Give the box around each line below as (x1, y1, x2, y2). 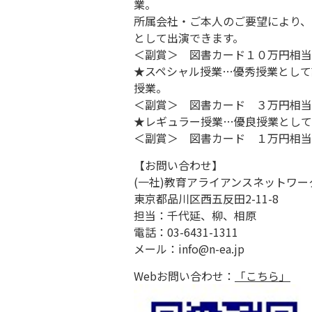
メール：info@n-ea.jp (134, 240, 244, 258)
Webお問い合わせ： (134, 267, 235, 285)
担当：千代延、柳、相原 (134, 207, 256, 224)
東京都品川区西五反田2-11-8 (134, 190, 279, 208)
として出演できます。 (134, 29, 244, 47)
